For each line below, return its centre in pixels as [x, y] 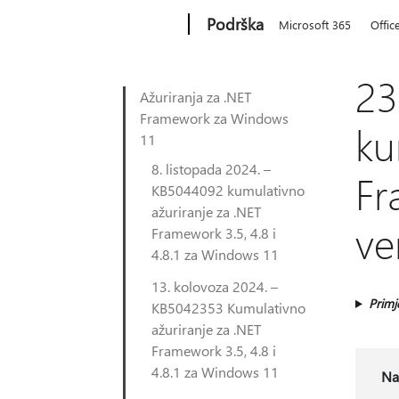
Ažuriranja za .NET [195, 97]
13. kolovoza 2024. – [215, 286]
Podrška [236, 24]
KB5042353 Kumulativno [228, 308]
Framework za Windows [214, 118]
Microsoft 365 [315, 24]
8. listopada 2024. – [211, 169]
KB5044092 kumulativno [228, 190]
